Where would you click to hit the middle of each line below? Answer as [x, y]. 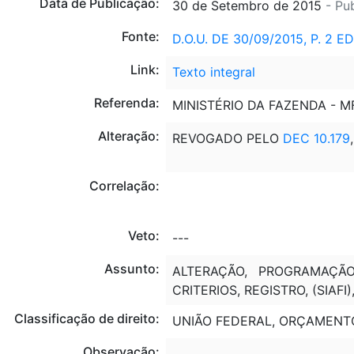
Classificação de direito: [87, 318]
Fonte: [140, 36]
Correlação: [124, 185]
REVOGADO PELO [227, 138]
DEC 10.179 [316, 138]
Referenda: [126, 102]
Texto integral [213, 72]
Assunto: [132, 268]
